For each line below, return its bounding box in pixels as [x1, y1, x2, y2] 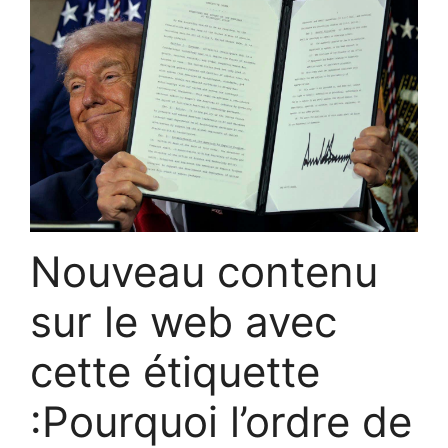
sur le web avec [30, 295, 337, 347]
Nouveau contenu [30, 245, 378, 297]
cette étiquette [30, 345, 320, 397]
